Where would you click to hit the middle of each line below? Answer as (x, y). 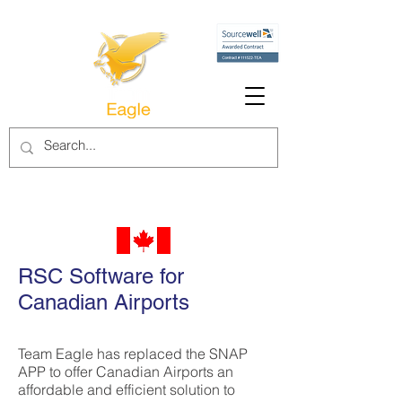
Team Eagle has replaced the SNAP (133, 354)
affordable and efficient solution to (127, 389)
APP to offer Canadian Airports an (126, 371)
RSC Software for (101, 276)
